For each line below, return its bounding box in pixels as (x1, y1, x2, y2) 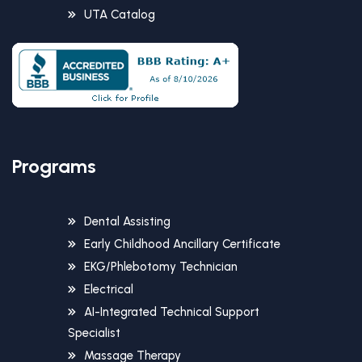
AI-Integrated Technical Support (84, 305, 259, 320)
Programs (12, 154, 96, 179)
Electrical (84, 282, 133, 297)
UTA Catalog (84, 7, 155, 23)
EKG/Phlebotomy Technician (84, 259, 238, 275)
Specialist (68, 326, 120, 341)
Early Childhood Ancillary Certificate (84, 237, 280, 252)
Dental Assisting (84, 214, 170, 229)
